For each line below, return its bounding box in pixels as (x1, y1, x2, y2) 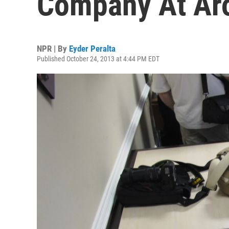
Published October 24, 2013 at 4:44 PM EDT (37, 55, 159, 63)
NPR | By (37, 43, 69, 54)
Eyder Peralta (69, 43, 116, 54)
